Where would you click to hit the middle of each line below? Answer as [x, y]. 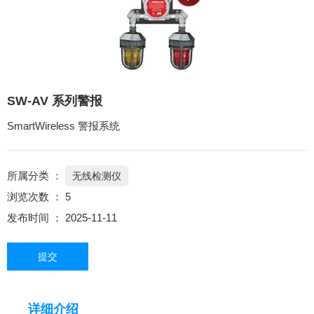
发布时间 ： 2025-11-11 [62, 218]
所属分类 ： [35, 176]
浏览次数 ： [36, 197]
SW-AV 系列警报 [55, 101]
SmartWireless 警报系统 [63, 126]
